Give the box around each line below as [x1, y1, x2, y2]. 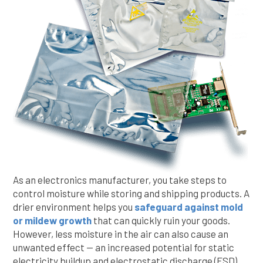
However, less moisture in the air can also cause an [13, 228, 228, 240]
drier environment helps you [13, 201, 134, 213]
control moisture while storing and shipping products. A [13, 187, 249, 199]
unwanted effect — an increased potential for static [13, 241, 234, 253]
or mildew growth [13, 214, 92, 226]
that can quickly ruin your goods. [92, 214, 230, 226]
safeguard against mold [134, 201, 243, 213]
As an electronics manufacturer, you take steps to [13, 174, 227, 186]
